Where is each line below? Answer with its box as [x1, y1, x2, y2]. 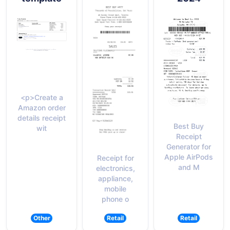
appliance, [98, 174, 133, 183]
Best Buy [174, 121, 204, 130]
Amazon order [17, 103, 66, 112]
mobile [104, 184, 126, 193]
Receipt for [97, 153, 134, 162]
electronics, [95, 163, 135, 172]
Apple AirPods [164, 152, 213, 161]
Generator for [166, 142, 211, 151]
